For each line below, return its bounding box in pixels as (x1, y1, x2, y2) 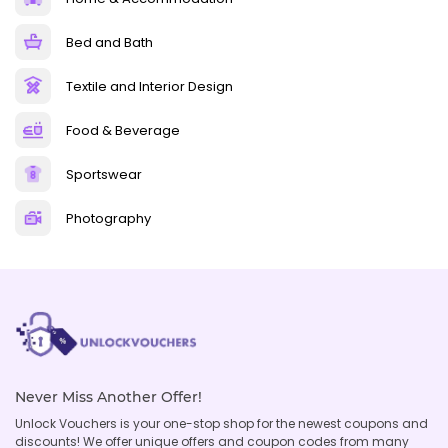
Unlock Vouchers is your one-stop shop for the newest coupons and (15, 414, 428, 432)
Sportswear (66, 164, 142, 184)
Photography (66, 208, 151, 228)
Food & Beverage (66, 120, 180, 140)
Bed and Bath (66, 32, 153, 52)
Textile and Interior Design (66, 76, 233, 96)
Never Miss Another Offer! (15, 387, 202, 406)
